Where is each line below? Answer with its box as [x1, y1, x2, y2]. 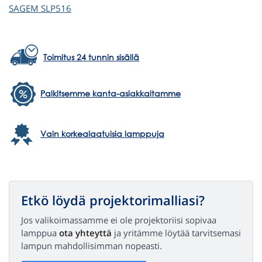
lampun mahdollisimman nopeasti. [21, 239, 162, 251]
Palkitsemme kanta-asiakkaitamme [40, 88, 181, 99]
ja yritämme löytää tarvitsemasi [112, 226, 241, 239]
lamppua [21, 226, 59, 239]
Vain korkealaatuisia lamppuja [40, 128, 164, 140]
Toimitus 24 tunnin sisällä [43, 51, 139, 63]
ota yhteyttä [59, 226, 112, 239]
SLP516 [41, 2, 71, 15]
